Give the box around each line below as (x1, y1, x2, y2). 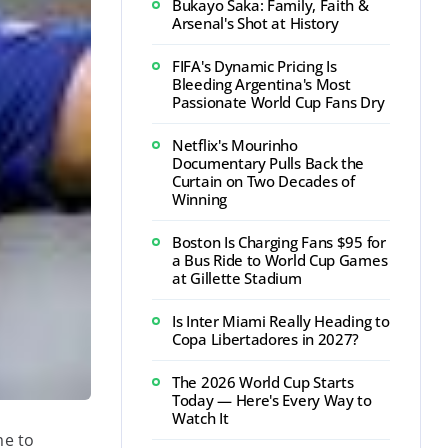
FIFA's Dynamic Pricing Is (172, 56, 337, 76)
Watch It (172, 408, 229, 428)
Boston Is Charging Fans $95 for (172, 232, 386, 252)
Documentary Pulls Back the (172, 153, 365, 173)
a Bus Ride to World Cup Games (172, 250, 388, 270)
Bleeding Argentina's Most (172, 74, 351, 94)
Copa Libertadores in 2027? (172, 329, 360, 349)
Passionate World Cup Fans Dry (172, 92, 385, 112)
